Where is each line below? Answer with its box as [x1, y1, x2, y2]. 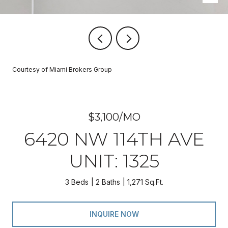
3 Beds [65, 178, 89, 186]
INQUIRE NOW [89, 209, 139, 218]
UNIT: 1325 [69, 150, 159, 172]
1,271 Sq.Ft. [127, 178, 163, 186]
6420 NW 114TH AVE [23, 128, 205, 150]
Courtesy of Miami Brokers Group [12, 66, 112, 73]
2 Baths [95, 178, 120, 186]
